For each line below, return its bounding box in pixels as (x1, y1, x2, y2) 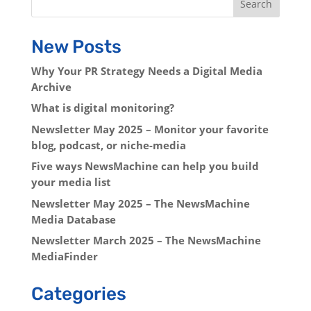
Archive (31, 79, 72, 94)
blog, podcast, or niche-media (31, 137, 186, 152)
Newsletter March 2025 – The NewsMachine (31, 233, 261, 248)
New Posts (31, 35, 121, 58)
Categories (31, 283, 126, 305)
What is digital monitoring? (31, 101, 174, 115)
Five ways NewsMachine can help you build (31, 159, 259, 174)
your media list (31, 175, 111, 190)
